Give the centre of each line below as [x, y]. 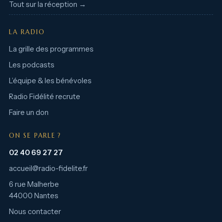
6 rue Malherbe [34, 184]
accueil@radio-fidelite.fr [48, 168]
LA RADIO [27, 32]
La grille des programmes [51, 49]
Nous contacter [35, 211]
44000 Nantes [34, 195]
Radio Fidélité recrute [45, 96]
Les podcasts [32, 65]
